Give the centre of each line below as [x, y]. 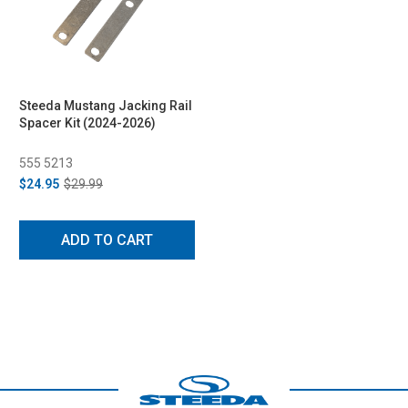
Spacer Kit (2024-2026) [87, 122]
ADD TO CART [107, 240]
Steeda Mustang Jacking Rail [106, 105]
